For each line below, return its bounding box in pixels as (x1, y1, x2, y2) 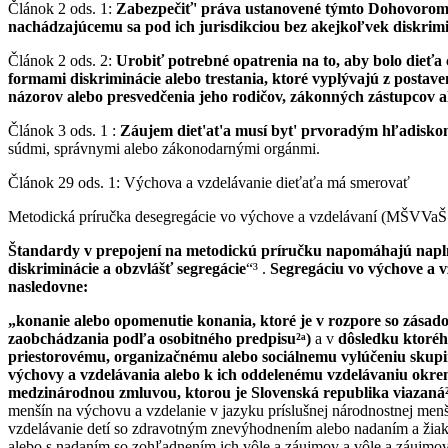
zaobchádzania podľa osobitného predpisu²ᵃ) (8, 329, 311, 347)
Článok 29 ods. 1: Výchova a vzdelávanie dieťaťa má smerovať (8, 173, 410, 191)
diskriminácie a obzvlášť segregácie (8, 259, 246, 277)
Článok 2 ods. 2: (8, 51, 112, 69)
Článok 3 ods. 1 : (8, 121, 120, 139)
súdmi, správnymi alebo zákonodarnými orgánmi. (8, 139, 320, 157)
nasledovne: (8, 277, 88, 295)
